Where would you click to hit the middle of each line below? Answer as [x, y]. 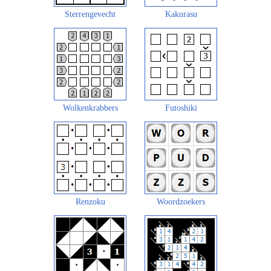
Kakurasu [181, 14]
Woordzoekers [181, 201]
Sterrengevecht [90, 14]
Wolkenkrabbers [90, 108]
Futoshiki [181, 108]
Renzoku [90, 201]
